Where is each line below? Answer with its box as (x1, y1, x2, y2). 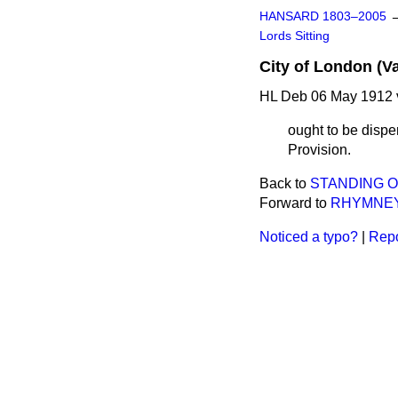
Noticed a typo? (259, 229, 358, 244)
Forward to (259, 195, 330, 211)
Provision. (288, 142, 351, 157)
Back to (259, 176, 310, 191)
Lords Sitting (259, 29, 330, 43)
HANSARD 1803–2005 (259, 10, 386, 23)
